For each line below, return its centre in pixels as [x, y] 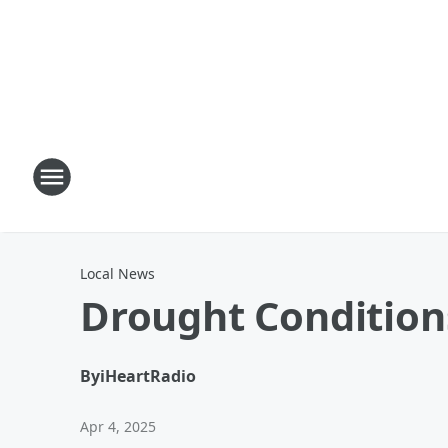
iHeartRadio [148, 376]
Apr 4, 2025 [118, 426]
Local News [117, 273]
